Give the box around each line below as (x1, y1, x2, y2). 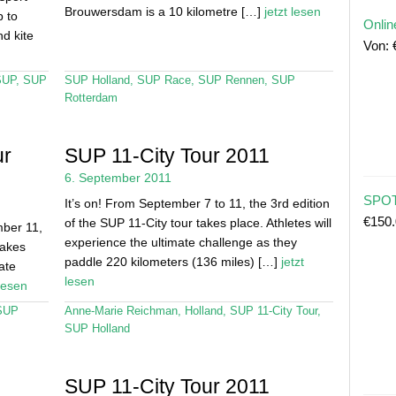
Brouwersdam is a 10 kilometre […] (64, 4, 264, 19)
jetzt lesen (263, 4, 321, 19)
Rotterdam (64, 91, 118, 104)
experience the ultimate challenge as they (64, 234, 297, 249)
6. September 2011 (64, 170, 171, 185)
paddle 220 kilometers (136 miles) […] (64, 254, 281, 269)
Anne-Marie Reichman (64, 305, 178, 317)
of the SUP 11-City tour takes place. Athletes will (64, 215, 331, 230)
